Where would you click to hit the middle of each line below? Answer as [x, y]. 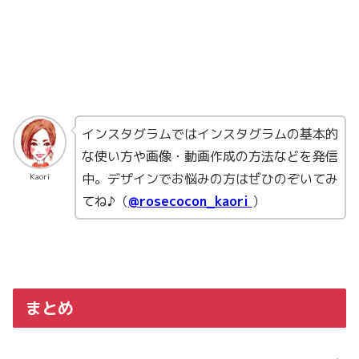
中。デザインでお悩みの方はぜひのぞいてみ [210, 179]
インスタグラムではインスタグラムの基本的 [210, 134]
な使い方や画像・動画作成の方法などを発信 [210, 157]
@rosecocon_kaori [188, 202]
